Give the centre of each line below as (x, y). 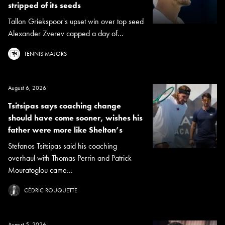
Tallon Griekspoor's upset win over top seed (76, 22)
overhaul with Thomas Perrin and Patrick (70, 158)
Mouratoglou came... (40, 170)
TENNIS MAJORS (45, 54)
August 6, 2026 (27, 88)
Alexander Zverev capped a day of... (66, 34)
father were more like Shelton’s (65, 130)
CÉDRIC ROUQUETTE (51, 191)
